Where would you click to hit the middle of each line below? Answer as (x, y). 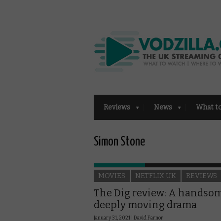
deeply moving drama (145, 204)
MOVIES (112, 176)
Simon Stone (119, 142)
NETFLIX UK (156, 176)
